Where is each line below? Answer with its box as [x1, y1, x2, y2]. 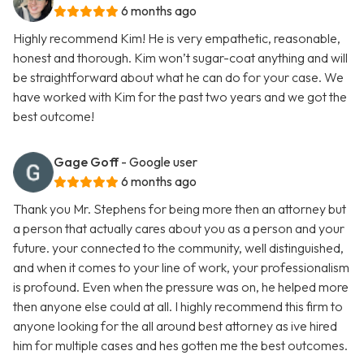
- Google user [121, 154, 197, 171]
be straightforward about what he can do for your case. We [13, 69, 344, 86]
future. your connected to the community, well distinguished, [13, 240, 344, 257]
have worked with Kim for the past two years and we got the [13, 89, 347, 106]
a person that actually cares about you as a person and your [13, 220, 344, 237]
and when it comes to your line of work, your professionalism [13, 259, 349, 276]
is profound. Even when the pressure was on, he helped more [13, 279, 349, 296]
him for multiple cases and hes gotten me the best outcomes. [13, 337, 348, 354]
